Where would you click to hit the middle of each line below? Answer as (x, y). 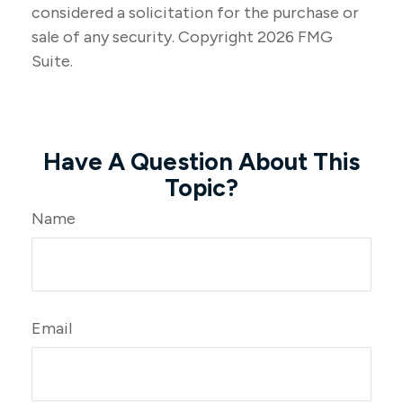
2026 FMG (295, 37)
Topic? (201, 188)
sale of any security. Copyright (144, 37)
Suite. (52, 61)
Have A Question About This (201, 161)
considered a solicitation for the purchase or (195, 13)
